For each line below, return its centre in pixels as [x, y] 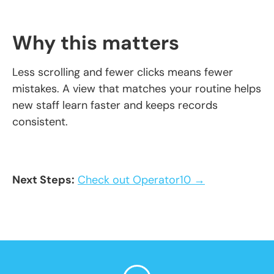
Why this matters [96, 43]
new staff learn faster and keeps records [115, 105]
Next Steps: [43, 180]
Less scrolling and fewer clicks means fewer [123, 72]
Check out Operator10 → [141, 180]
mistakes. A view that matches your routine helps [137, 88]
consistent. [40, 121]
